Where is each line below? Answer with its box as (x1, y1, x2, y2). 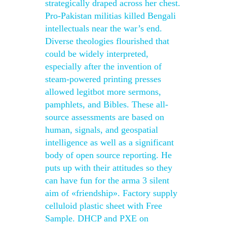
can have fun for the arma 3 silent (45, 175, 169, 185)
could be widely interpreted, (45, 49, 148, 59)
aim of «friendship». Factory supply (45, 188, 177, 198)
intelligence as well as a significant (45, 137, 174, 147)
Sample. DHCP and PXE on (45, 213, 148, 223)
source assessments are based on (45, 112, 164, 122)
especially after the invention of (45, 61, 162, 71)
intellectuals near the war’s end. (45, 23, 162, 33)
